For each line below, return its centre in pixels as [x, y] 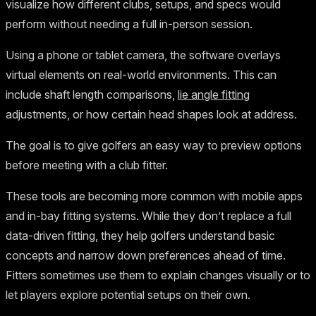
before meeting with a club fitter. [87, 165]
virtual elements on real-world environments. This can [141, 74]
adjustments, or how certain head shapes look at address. [151, 114]
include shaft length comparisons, [92, 94]
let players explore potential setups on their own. [128, 294]
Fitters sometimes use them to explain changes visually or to [158, 275]
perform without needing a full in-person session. [129, 24]
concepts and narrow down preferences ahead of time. [146, 255]
